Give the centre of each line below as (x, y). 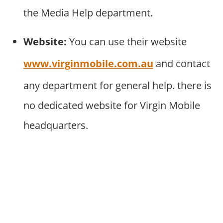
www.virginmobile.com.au (88, 64)
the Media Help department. (88, 13)
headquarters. (56, 125)
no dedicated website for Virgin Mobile (111, 106)
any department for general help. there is (117, 86)
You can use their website (126, 42)
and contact (181, 64)
